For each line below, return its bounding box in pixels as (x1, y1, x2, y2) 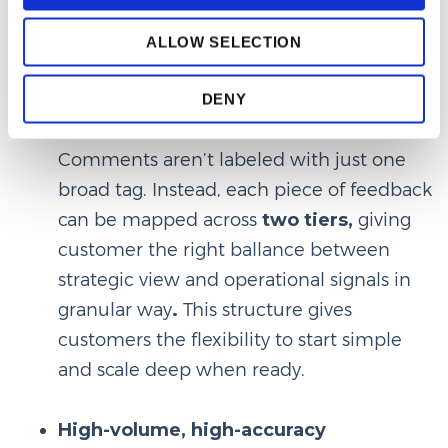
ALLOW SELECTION (146, 33, 302, 51)
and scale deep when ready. (57, 358, 305, 381)
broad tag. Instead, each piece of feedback (57, 178, 432, 201)
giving (357, 208, 411, 231)
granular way (57, 298, 172, 321)
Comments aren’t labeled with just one (57, 148, 406, 171)
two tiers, (261, 208, 358, 231)
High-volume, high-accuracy (57, 418, 326, 441)
